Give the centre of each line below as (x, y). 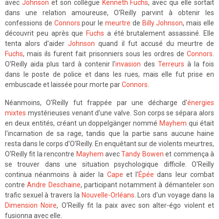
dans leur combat (184, 175)
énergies (201, 103)
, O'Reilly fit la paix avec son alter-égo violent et (136, 205)
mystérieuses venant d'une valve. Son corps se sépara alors (120, 113)
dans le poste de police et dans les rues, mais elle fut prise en (109, 74)
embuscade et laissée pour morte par (63, 85)
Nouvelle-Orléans (108, 195)
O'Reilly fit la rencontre (41, 154)
